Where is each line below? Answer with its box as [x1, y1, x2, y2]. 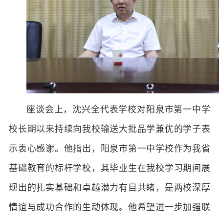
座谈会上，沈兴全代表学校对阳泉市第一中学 [26, 104, 210, 115]
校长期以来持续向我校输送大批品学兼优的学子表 [9, 124, 210, 134]
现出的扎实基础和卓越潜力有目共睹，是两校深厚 [9, 182, 210, 193]
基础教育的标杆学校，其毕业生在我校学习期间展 [9, 163, 210, 174]
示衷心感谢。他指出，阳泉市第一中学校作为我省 [9, 143, 210, 154]
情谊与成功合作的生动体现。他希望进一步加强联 [9, 202, 210, 213]
